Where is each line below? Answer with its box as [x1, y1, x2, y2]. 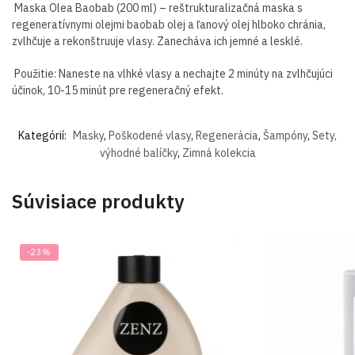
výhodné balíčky [99, 145, 177, 160]
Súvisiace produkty [12, 188, 185, 214]
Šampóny [263, 128, 307, 143]
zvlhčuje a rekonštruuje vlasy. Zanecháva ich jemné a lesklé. [12, 34, 303, 49]
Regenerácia [196, 128, 258, 143]
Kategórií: [18, 128, 69, 143]
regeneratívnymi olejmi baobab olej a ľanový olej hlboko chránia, [12, 17, 326, 32]
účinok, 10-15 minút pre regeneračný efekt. [12, 82, 223, 97]
